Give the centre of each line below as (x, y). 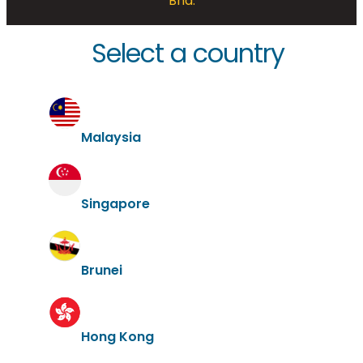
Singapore (115, 204)
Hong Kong (117, 337)
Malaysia (111, 138)
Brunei (102, 271)
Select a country (188, 53)
